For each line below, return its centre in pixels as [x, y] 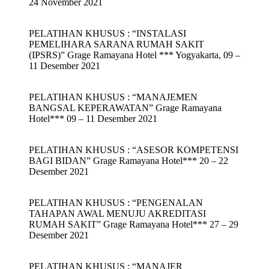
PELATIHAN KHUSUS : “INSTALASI [107, 34]
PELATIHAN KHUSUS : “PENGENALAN [116, 203]
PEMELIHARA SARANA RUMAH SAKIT [116, 44]
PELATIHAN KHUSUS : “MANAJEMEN [113, 97]
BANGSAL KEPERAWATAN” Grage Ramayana [125, 108]
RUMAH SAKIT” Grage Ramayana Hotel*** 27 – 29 [134, 225]
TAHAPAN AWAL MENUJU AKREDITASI [117, 214]
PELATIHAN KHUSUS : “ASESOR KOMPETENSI [134, 150]
